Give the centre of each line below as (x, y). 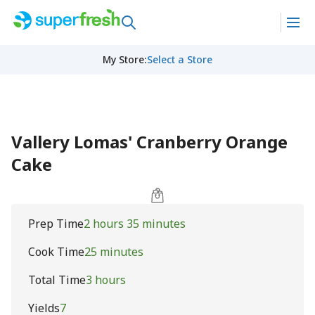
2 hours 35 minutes (135, 224)
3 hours (106, 280)
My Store (123, 59)
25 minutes (114, 252)
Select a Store (179, 59)
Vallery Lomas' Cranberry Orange (149, 142)
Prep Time (56, 224)
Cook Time (56, 252)
